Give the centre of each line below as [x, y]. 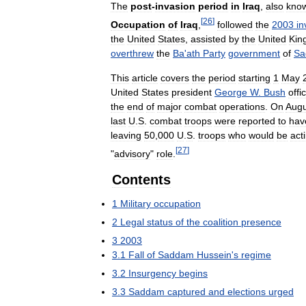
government [254, 54]
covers [175, 78]
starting [254, 78]
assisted [208, 39]
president [192, 93]
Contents [141, 179]
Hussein [214, 254]
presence [261, 222]
